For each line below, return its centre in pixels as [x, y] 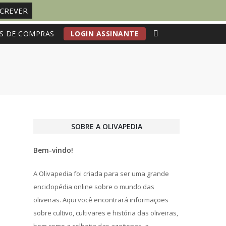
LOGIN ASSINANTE [105, 34]
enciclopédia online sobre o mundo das [94, 187]
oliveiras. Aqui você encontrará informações [101, 200]
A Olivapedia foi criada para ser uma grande [101, 174]
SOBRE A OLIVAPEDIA [106, 126]
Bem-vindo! [53, 150]
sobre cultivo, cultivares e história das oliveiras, [106, 213]
